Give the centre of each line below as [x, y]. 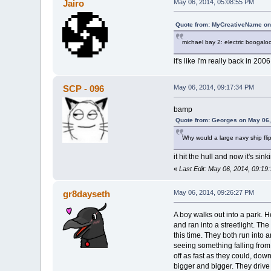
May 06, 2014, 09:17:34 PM [214, 87]
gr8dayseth [86, 194]
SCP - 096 [83, 89]
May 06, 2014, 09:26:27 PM [214, 193]
